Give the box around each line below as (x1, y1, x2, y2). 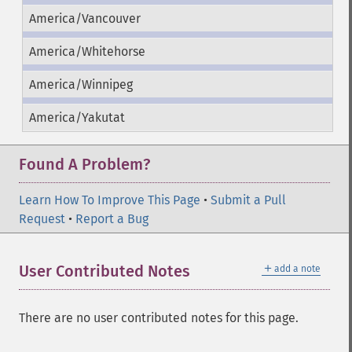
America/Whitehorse (28, 44, 145, 59)
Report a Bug (75, 211, 148, 226)
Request (19, 211, 65, 226)
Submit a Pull (211, 192, 286, 207)
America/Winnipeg (28, 77, 133, 92)
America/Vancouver (28, 11, 141, 26)
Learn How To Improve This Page (19, 192, 200, 207)
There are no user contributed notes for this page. (19, 310, 299, 325)
